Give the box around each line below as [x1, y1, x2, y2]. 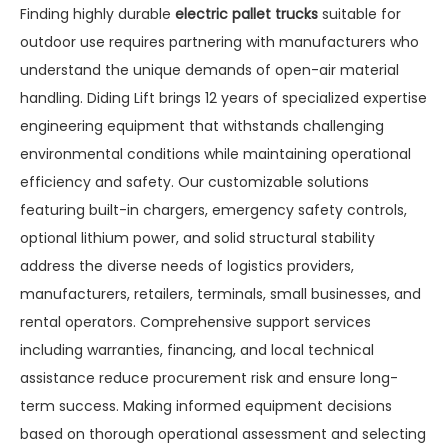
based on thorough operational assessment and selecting [20, 423, 426, 444]
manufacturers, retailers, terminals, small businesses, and [20, 283, 421, 304]
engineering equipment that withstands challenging [20, 115, 384, 136]
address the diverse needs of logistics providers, [20, 255, 354, 276]
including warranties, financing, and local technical [20, 339, 374, 360]
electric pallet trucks [175, 3, 318, 24]
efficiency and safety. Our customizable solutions [20, 171, 369, 192]
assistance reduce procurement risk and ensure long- [20, 367, 398, 388]
